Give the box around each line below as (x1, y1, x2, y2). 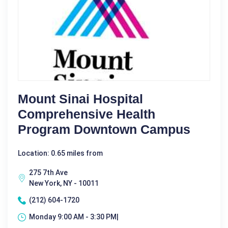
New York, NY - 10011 (29, 179, 99, 188)
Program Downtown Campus (18, 122, 190, 137)
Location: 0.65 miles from (18, 149, 103, 158)
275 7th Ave (29, 168, 68, 177)
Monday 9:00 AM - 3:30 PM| (29, 213, 119, 221)
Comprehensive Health (18, 107, 155, 122)
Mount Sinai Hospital (18, 92, 143, 106)
